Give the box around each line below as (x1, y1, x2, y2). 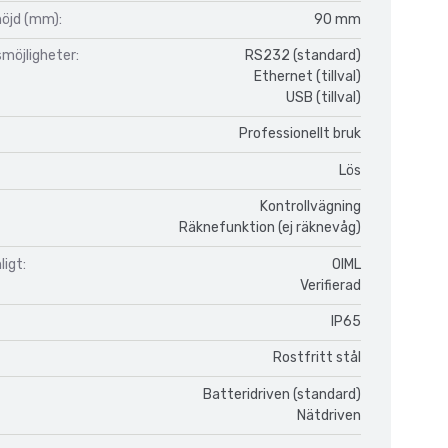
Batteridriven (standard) (203, 385, 361, 403)
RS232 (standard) (245, 46, 361, 64)
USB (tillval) (286, 88, 361, 106)
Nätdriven (297, 406, 361, 424)
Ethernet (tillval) (254, 67, 361, 85)
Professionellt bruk (239, 125, 361, 143)
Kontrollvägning (260, 198, 361, 216)
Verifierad (300, 276, 361, 294)
